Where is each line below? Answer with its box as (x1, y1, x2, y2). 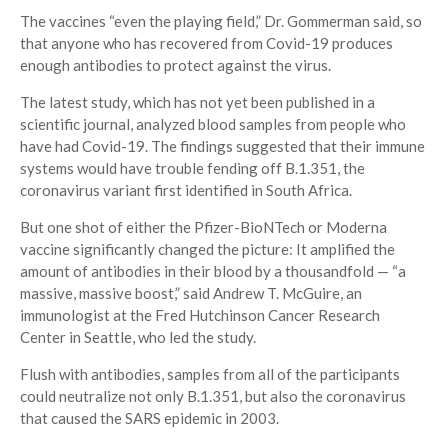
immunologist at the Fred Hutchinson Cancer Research (20, 306, 380, 325)
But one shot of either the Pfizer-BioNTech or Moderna (20, 218, 387, 237)
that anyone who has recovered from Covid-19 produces (20, 34, 393, 53)
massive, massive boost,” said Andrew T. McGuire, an (20, 284, 362, 303)
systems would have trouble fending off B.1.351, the (20, 159, 365, 178)
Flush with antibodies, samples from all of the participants (20, 365, 400, 384)
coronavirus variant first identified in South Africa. (20, 181, 352, 200)
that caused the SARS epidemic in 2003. (20, 409, 279, 428)
